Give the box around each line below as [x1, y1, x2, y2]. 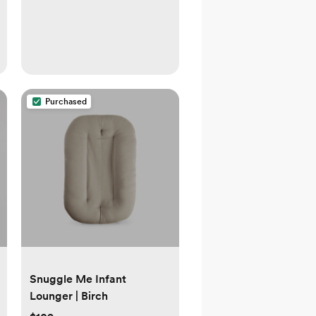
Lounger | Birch [30, 289, 108, 303]
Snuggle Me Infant [30, 272, 126, 286]
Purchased [45, 97, 87, 107]
